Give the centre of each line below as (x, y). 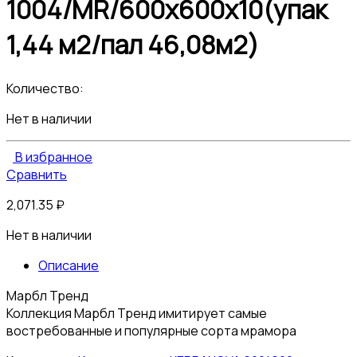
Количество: (45, 88)
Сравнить (37, 174)
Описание (69, 265)
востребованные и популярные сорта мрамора (151, 330)
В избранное (54, 157)
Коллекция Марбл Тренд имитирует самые (137, 313)
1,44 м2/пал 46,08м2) (133, 45)
